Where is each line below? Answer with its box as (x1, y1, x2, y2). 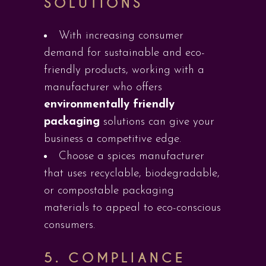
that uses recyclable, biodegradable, (44, 168, 220, 179)
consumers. (44, 220, 95, 231)
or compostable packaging (44, 185, 174, 197)
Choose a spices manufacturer (59, 151, 204, 162)
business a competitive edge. (44, 134, 181, 145)
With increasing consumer (59, 30, 183, 42)
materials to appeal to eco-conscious (44, 202, 221, 214)
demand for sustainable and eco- (44, 47, 205, 59)
